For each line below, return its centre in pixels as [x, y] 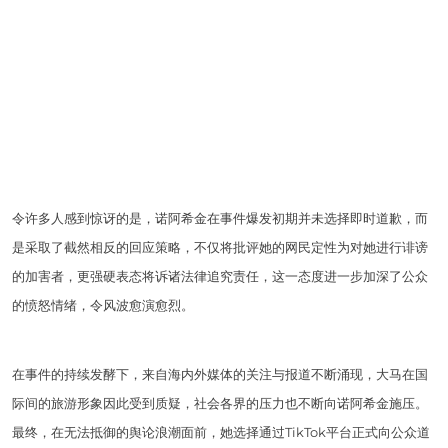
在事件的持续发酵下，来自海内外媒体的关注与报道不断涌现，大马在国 [220, 373]
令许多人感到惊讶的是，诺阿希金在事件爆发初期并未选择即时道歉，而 [220, 217]
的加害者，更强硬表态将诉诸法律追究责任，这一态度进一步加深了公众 [220, 275]
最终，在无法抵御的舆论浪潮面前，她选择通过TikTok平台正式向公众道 [221, 431]
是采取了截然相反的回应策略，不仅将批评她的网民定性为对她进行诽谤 [220, 246]
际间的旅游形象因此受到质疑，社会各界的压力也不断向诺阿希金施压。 [220, 402]
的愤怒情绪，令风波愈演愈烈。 [103, 304]
